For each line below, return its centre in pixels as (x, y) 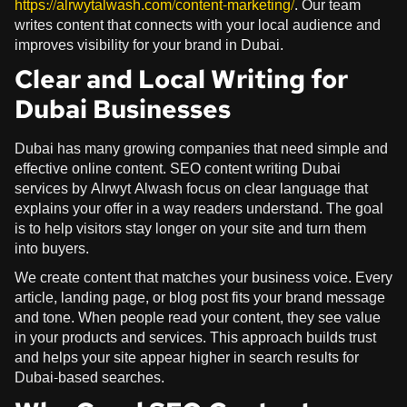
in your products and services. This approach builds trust (195, 337)
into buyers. (52, 248)
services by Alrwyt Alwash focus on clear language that (191, 188)
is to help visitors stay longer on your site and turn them (190, 228)
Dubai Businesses (123, 109)
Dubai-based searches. (89, 377)
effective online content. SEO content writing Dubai (178, 168)
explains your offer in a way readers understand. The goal (199, 208)
